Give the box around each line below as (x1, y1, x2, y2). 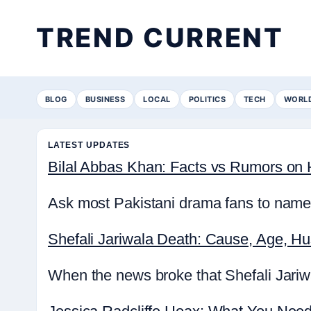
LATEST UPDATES (48, 140, 131, 150)
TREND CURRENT (36, 22, 284, 53)
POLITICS (188, 94, 226, 104)
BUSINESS (85, 94, 126, 104)
